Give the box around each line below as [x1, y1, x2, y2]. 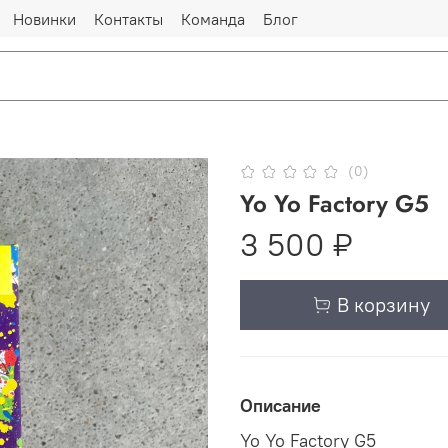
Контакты [94, 8, 163, 29]
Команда [181, 8, 245, 29]
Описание [240, 394, 321, 418]
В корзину [337, 292, 430, 318]
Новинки [13, 8, 76, 29]
